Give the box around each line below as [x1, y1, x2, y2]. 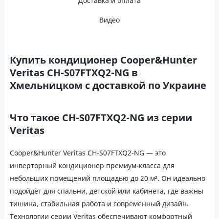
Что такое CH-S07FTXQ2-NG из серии [10, 111, 192, 124]
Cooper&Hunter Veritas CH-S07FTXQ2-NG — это [10, 148, 166, 157]
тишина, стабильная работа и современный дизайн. [10, 199, 189, 208]
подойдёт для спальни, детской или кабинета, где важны [10, 186, 203, 196]
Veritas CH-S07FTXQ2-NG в [10, 66, 138, 79]
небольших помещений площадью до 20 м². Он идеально [10, 174, 205, 183]
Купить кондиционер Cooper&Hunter [10, 53, 197, 66]
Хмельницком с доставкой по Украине [10, 79, 206, 92]
